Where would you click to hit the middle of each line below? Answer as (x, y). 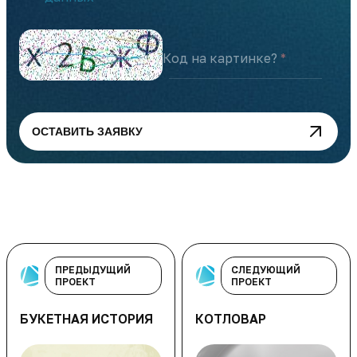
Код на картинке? (220, 58)
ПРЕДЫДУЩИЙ (92, 270)
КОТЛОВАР (231, 319)
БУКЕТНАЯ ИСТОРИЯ (86, 319)
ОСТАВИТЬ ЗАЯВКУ (87, 132)
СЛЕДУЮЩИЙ (265, 270)
